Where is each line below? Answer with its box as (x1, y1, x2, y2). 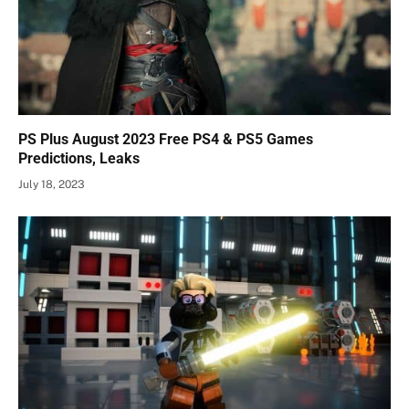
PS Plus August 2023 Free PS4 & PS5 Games (18, 131, 313, 149)
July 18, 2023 (18, 178, 85, 192)
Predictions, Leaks (18, 150, 140, 168)
